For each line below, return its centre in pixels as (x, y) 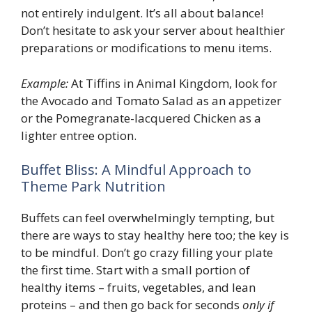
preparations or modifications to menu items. (146, 48)
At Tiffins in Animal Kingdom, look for (173, 83)
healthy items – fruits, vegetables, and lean (138, 288)
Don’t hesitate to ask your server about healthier (153, 31)
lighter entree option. (79, 135)
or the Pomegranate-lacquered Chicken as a (141, 118)
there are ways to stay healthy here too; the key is (155, 235)
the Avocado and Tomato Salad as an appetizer (151, 100)
